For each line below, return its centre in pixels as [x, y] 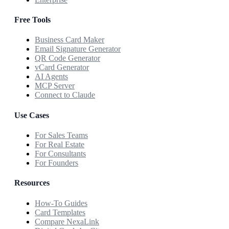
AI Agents [51, 77]
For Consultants [60, 154]
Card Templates [60, 212]
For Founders [56, 163]
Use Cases [32, 115]
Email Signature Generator [78, 49]
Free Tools [32, 20]
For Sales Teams [61, 135]
